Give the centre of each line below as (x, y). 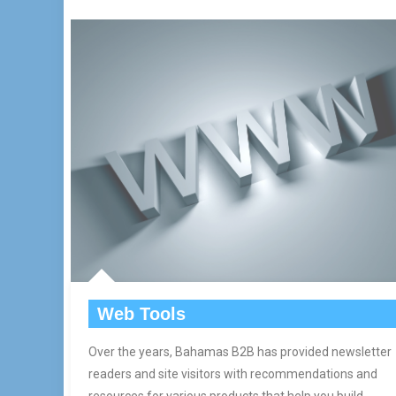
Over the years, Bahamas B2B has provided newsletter (240, 352)
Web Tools (142, 314)
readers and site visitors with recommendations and (233, 374)
